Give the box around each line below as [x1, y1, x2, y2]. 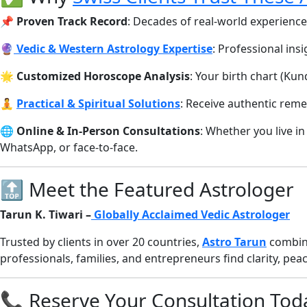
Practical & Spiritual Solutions [16, 95, 180, 111]
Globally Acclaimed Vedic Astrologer [91, 206, 290, 222]
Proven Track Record [16, 13, 127, 29]
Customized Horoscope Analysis [16, 68, 190, 84]
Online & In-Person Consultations [16, 123, 200, 138]
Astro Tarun [202, 234, 267, 249]
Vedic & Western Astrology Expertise [16, 40, 212, 56]
